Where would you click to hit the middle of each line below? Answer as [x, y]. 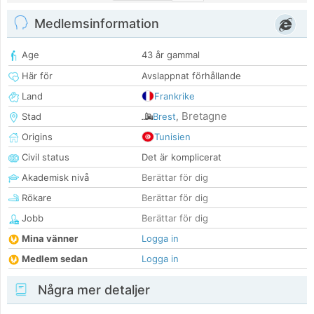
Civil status [44, 157]
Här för [36, 76]
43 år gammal [171, 55]
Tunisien [172, 137]
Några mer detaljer [92, 290]
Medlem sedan [55, 259]
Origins [36, 137]
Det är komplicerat [182, 157]
